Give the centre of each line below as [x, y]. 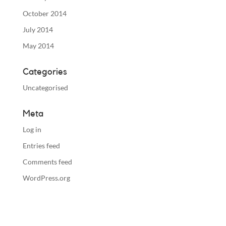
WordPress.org [46, 178]
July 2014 [38, 29]
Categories [45, 71]
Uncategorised [45, 87]
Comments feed [47, 161]
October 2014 [44, 13]
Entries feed [41, 145]
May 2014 [38, 45]
